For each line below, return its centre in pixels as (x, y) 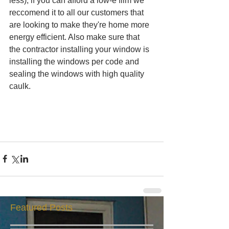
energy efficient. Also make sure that (75, 37)
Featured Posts (41, 207)
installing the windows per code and (75, 61)
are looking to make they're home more (80, 25)
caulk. (22, 86)
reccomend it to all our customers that (77, 12)
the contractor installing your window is (80, 49)
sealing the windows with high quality (78, 74)
